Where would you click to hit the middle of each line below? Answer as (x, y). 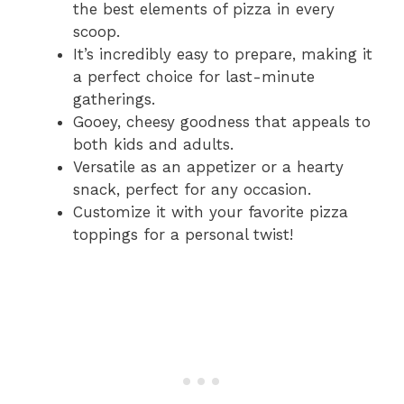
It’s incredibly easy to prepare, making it (223, 54)
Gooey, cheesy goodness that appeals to (222, 121)
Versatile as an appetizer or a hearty (208, 166)
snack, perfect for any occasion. (192, 189)
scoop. (96, 31)
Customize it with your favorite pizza (211, 211)
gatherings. (114, 99)
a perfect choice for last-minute (194, 76)
